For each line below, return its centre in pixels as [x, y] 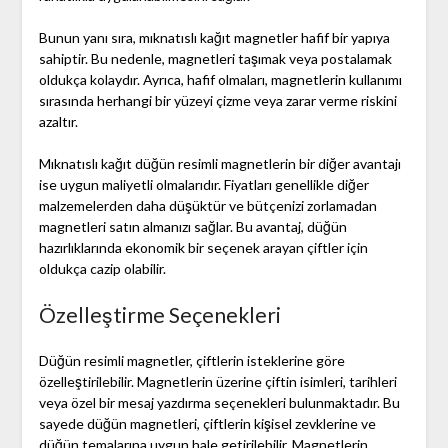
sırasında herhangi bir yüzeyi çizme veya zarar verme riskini [217, 101]
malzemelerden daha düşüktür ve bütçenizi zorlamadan [207, 206]
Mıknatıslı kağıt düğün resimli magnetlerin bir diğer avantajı [219, 164]
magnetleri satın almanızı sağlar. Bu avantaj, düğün [192, 227]
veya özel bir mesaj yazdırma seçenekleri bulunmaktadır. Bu [219, 403]
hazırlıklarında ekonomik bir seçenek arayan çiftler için [203, 248]
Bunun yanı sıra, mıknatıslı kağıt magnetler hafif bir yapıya [214, 38]
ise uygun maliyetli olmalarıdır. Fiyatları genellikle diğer [203, 185]
